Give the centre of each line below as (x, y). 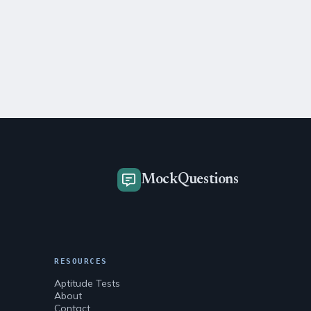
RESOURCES (81, 261)
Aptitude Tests (87, 283)
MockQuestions (190, 180)
